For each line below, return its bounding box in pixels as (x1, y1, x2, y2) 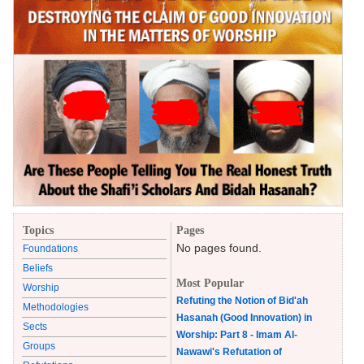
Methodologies (23, 301, 89, 314)
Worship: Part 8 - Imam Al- (176, 329, 297, 341)
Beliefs (23, 262, 53, 275)
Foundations (23, 243, 78, 255)
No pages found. (176, 241, 262, 255)
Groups (23, 340, 55, 353)
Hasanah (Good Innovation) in (176, 312, 312, 324)
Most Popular (176, 277, 244, 290)
